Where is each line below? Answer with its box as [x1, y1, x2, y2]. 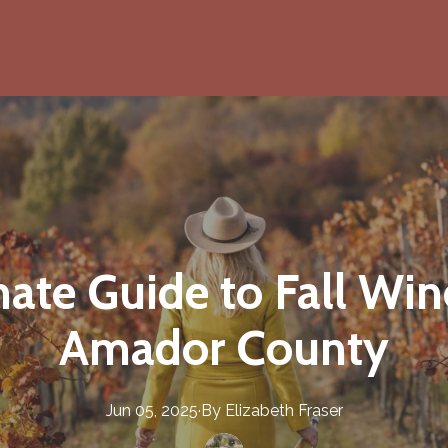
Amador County [59, 319, 389, 377]
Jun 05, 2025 [105, 401, 198, 420]
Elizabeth [224, 401, 294, 420]
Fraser [297, 401, 343, 420]
